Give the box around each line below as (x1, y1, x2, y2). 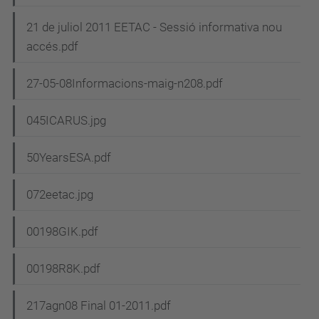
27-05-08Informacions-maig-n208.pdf (26, 76, 223, 91)
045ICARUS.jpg (26, 113, 106, 128)
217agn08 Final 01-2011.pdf (26, 298, 171, 313)
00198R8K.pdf (26, 261, 100, 276)
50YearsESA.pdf (26, 150, 111, 165)
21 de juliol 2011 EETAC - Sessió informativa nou (26, 20, 282, 35)
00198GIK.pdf (26, 224, 98, 239)
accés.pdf (26, 39, 78, 54)
